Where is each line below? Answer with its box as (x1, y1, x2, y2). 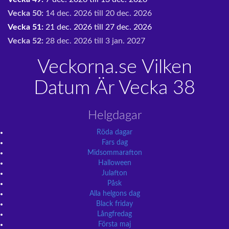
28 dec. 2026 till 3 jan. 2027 (45, 37, 145, 45)
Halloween (98, 159, 131, 167)
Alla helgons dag (89, 190, 140, 197)
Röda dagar (97, 129, 132, 136)
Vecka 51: (8, 23, 45, 31)
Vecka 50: (8, 9, 45, 17)
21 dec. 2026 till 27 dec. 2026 (45, 23, 152, 31)
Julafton (102, 170, 127, 177)
